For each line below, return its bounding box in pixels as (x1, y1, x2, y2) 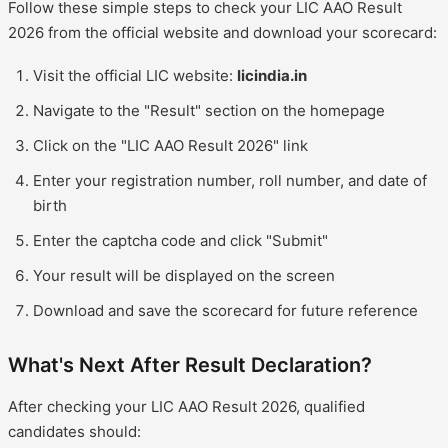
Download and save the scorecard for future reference (33, 300, 418, 320)
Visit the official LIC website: (33, 65, 237, 85)
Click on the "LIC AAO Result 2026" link (33, 135, 308, 155)
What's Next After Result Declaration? (8, 352, 372, 377)
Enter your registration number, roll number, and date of (33, 170, 427, 190)
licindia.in (237, 65, 307, 85)
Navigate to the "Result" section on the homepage (33, 100, 385, 120)
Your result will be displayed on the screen (33, 265, 335, 285)
